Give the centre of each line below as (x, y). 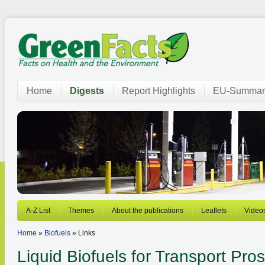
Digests (87, 91)
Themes (81, 211)
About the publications (148, 211)
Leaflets (214, 211)
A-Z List (38, 211)
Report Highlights (159, 91)
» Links (83, 233)
